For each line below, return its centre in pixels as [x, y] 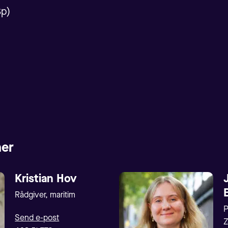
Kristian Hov [46, 179]
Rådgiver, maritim [45, 195]
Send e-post [37, 218]
